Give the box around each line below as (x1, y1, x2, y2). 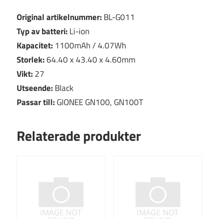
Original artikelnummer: (17, 10, 102, 23)
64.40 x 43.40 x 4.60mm (44, 53, 135, 66)
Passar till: (17, 95, 55, 109)
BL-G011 (102, 10, 135, 23)
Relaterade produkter (17, 125, 141, 146)
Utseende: (17, 81, 55, 94)
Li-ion (67, 24, 89, 38)
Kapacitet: (17, 39, 53, 52)
